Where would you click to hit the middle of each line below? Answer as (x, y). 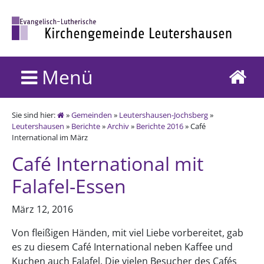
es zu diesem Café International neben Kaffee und (122, 247)
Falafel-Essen (69, 186)
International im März (50, 137)
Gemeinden (92, 115)
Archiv (118, 126)
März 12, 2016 (42, 209)
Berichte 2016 (160, 126)
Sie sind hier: (34, 115)
